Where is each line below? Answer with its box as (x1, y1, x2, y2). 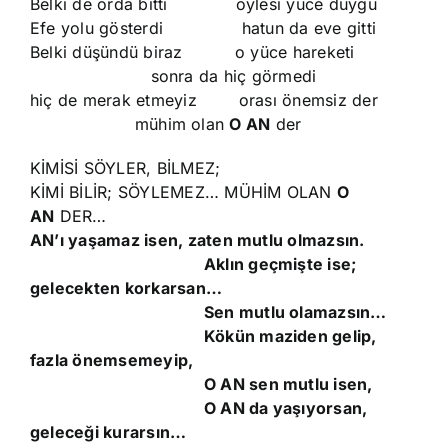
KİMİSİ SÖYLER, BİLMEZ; (30, 158, 221, 178)
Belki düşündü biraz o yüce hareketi (30, 42, 355, 62)
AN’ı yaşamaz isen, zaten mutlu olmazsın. (30, 230, 365, 250)
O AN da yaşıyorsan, (30, 398, 368, 418)
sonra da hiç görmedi (30, 66, 317, 86)
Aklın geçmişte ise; (30, 254, 357, 274)
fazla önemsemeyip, (30, 350, 194, 370)
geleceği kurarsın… (30, 422, 187, 442)
